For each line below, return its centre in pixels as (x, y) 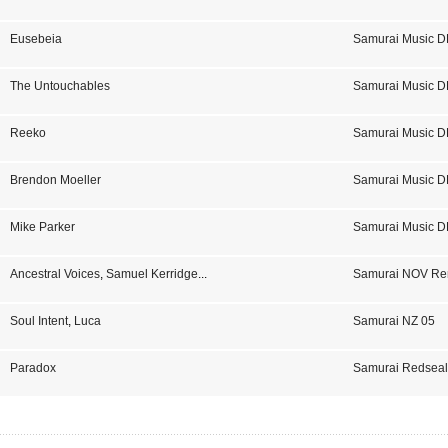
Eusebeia (35, 39)
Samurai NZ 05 (394, 321)
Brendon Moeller (55, 180)
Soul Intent (38, 321)
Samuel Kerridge (151, 274)
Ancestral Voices (54, 274)
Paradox (32, 368)
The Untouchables (59, 86)
